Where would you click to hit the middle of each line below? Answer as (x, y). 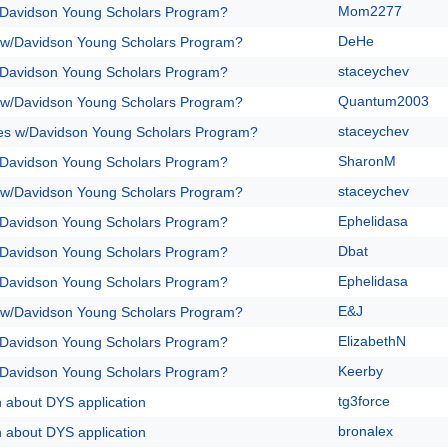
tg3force (364, 401)
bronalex (365, 431)
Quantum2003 (383, 101)
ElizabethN (372, 341)
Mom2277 (370, 11)
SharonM (367, 161)
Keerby (360, 371)
